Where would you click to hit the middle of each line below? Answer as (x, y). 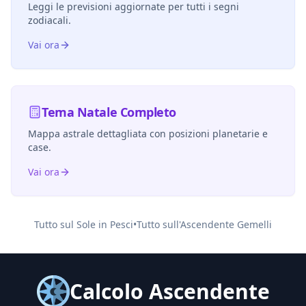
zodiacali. (50, 20)
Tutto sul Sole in (72, 224)
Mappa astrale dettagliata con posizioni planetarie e (148, 134)
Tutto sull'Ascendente (187, 224)
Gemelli (254, 224)
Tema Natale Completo (109, 112)
